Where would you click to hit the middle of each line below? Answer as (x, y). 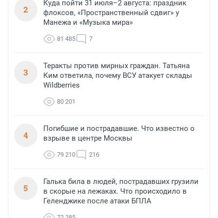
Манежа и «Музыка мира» (88, 23)
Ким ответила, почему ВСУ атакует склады (118, 76)
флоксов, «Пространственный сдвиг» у (111, 13)
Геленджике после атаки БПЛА (97, 201)
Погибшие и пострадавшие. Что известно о (119, 129)
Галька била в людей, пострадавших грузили (121, 182)
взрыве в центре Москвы (88, 138)
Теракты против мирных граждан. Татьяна (117, 66)
